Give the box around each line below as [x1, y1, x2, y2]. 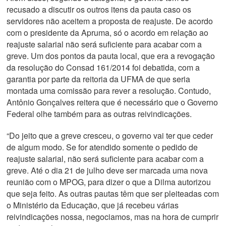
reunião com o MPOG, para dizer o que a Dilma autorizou [6, 176, 211, 188]
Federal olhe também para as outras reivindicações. [6, 108, 192, 120]
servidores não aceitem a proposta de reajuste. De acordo [6, 15, 213, 27]
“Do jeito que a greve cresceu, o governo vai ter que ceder [6, 130, 213, 141]
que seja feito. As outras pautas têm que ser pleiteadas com [6, 188, 219, 199]
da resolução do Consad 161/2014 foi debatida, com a [6, 62, 200, 73]
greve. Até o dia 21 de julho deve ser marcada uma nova [6, 164, 208, 176]
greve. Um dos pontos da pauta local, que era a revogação [6, 50, 215, 62]
